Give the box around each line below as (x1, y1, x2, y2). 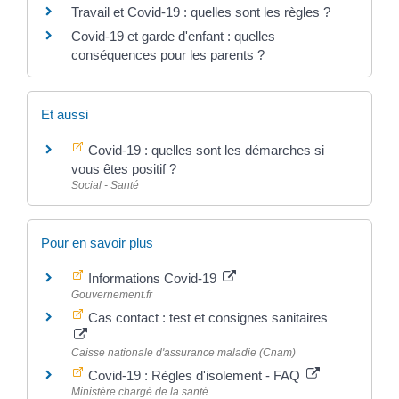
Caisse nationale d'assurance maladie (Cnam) (70, 346, 296, 359)
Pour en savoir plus (40, 235, 153, 250)
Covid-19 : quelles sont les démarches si (84, 142, 324, 158)
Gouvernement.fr (70, 289, 152, 301)
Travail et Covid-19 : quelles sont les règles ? (70, 4, 330, 20)
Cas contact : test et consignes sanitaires (84, 310, 328, 325)
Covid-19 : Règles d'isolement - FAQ (84, 368, 304, 383)
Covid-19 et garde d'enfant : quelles (70, 28, 275, 44)
